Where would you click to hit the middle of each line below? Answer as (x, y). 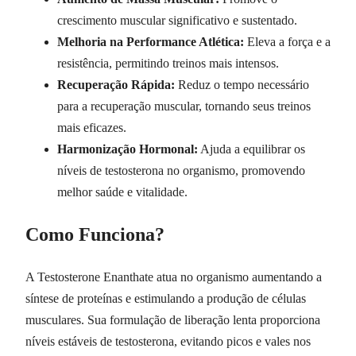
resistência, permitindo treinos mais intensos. (168, 64)
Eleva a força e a (287, 42)
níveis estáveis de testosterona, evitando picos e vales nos (168, 342)
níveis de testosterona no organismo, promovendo (181, 171)
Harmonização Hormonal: (128, 149)
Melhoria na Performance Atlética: (151, 42)
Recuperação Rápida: (116, 85)
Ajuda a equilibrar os (252, 149)
